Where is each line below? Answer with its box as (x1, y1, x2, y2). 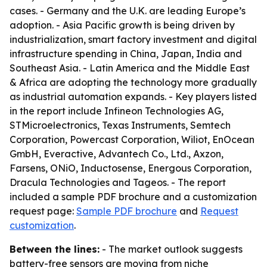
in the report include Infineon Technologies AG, (10, 105, 223, 117)
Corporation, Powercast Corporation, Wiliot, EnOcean (10, 133, 254, 145)
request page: (10, 205, 76, 217)
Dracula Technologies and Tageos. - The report (10, 176, 226, 188)
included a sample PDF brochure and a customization (10, 191, 257, 203)
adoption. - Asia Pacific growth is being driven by (10, 19, 235, 31)
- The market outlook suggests (100, 243, 243, 255)
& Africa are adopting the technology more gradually (10, 76, 257, 88)
